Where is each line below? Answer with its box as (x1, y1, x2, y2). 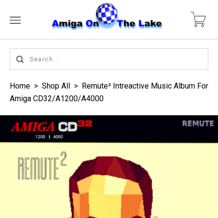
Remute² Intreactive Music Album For (82, 81, 208, 91)
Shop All (42, 81, 70, 91)
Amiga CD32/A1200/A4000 (10, 94, 104, 103)
